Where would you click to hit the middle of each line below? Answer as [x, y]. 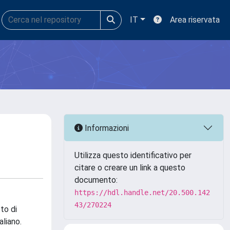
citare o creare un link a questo [130, 168]
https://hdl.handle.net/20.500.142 [142, 193]
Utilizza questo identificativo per [133, 155]
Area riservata [195, 20]
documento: [96, 180]
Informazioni [106, 128]
